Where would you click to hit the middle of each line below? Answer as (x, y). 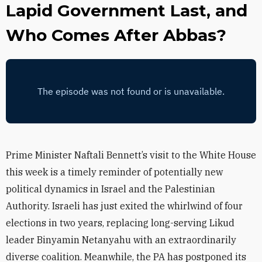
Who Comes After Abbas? (116, 35)
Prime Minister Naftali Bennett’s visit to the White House (131, 155)
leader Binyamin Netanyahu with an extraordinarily (121, 240)
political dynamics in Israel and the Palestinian (111, 189)
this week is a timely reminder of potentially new (114, 172)
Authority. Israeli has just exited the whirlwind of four (124, 206)
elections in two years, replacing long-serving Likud (120, 223)
